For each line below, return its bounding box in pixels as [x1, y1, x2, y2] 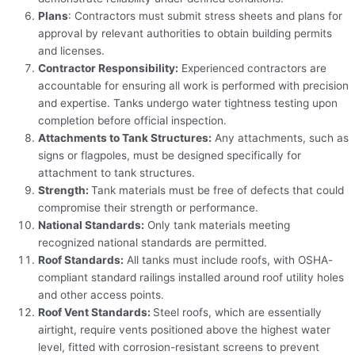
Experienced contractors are [178, 62, 326, 75]
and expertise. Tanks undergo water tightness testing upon [38, 97, 338, 110]
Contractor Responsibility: [38, 62, 178, 75]
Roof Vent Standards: [38, 306, 153, 319]
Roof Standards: [38, 254, 124, 267]
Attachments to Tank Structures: [38, 132, 212, 145]
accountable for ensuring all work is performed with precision [38, 79, 349, 93]
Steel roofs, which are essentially [153, 306, 322, 319]
